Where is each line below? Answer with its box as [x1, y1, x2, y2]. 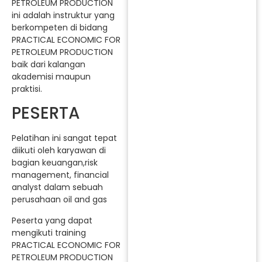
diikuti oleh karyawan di [12, 144, 106, 157]
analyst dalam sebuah [12, 181, 103, 194]
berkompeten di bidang [12, 21, 108, 33]
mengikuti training [12, 226, 86, 239]
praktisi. [12, 82, 42, 95]
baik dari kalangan [12, 58, 85, 70]
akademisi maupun [12, 70, 91, 82]
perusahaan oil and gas [12, 194, 107, 206]
